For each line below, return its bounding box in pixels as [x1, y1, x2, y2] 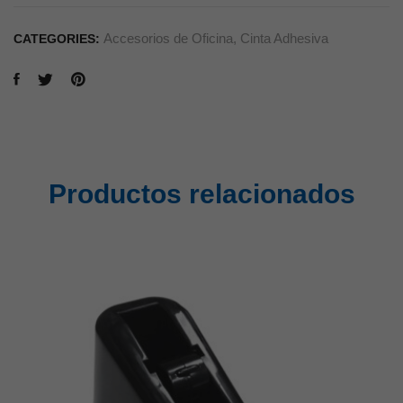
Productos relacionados [48, 178, 355, 209]
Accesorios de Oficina [103, 30, 233, 46]
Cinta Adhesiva [240, 30, 328, 46]
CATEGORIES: [13, 31, 103, 46]
